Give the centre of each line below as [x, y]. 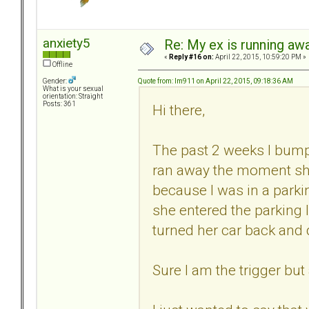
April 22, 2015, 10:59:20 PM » [260, 57]
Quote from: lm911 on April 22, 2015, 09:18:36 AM [216, 81]
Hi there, [179, 110]
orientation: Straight [73, 97]
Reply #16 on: [191, 57]
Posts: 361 [59, 104]
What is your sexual [73, 89]
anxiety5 [67, 43]
